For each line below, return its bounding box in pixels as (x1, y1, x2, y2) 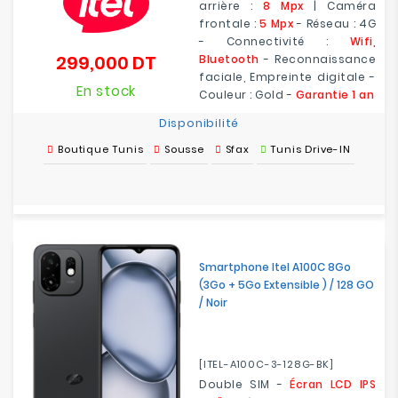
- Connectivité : (199, 34, 350, 49)
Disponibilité (158, 115, 240, 131)
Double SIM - (199, 377, 291, 392)
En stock (76, 82, 137, 100)
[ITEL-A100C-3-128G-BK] (199, 357, 334, 371)
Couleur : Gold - (199, 87, 296, 102)
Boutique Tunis (58, 142, 144, 156)
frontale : (199, 16, 260, 31)
